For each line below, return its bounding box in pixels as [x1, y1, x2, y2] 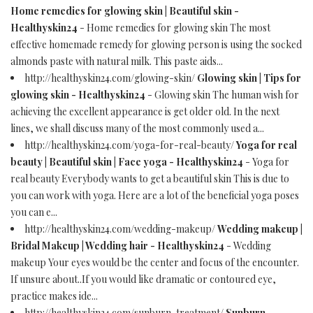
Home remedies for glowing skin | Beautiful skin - [10, 4, 239, 17]
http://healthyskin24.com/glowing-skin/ [24, 71, 197, 85]
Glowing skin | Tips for [197, 71, 301, 85]
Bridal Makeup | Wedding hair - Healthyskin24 [10, 239, 224, 252]
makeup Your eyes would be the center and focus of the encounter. [10, 256, 299, 269]
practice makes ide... [10, 289, 98, 303]
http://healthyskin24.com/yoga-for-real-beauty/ [24, 138, 236, 152]
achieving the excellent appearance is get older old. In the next [10, 105, 279, 118]
